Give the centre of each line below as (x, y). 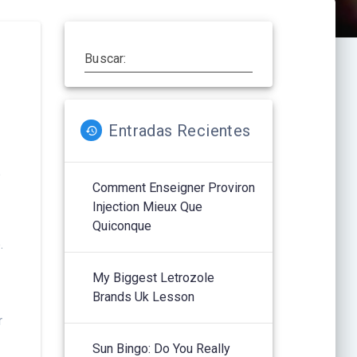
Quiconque (122, 226)
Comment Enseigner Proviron (174, 187)
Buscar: (106, 58)
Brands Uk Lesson (144, 296)
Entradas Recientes (180, 130)
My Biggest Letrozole (154, 277)
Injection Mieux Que (148, 206)
